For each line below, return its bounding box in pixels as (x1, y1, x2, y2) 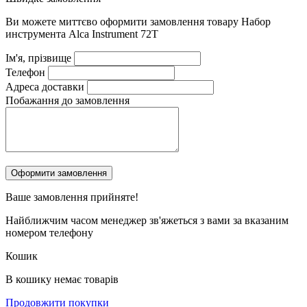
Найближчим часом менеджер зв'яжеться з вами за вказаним (5, 214, 288, 227)
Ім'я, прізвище (5, 52, 71, 64)
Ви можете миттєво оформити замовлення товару (5, 16, 241, 28)
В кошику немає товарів (5, 273, 119, 286)
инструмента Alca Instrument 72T (5, 28, 158, 40)
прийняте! (90, 191, 138, 204)
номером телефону (5, 227, 93, 239)
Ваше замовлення (5, 191, 90, 204)
